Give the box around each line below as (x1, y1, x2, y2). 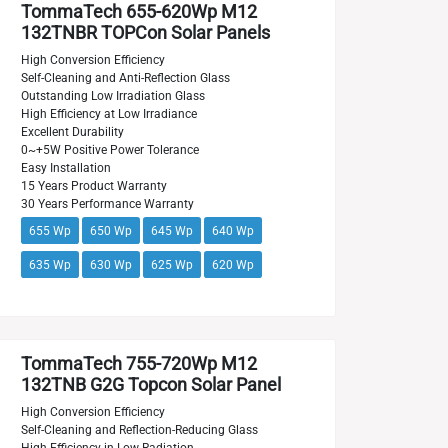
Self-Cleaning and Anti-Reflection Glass (20, 71, 230, 85)
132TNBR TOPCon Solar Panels (20, 23, 270, 43)
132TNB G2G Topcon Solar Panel (20, 375, 281, 395)
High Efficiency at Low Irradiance (20, 107, 197, 121)
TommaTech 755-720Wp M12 (20, 354, 257, 374)
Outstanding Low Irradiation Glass (20, 89, 205, 103)
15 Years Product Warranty (20, 179, 167, 193)
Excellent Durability (20, 125, 124, 139)
